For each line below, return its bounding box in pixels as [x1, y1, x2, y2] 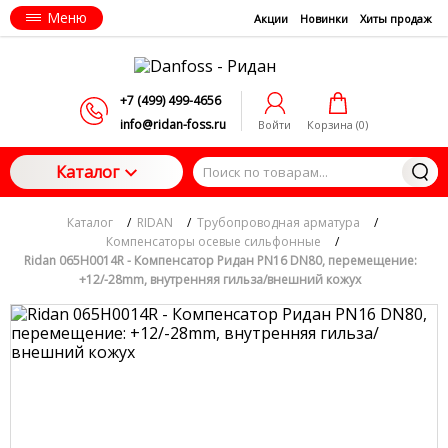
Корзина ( [307, 116, 359, 132]
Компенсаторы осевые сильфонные [106, 233, 321, 250]
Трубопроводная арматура [197, 214, 360, 231]
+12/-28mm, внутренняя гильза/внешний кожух [79, 271, 361, 288]
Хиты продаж [360, 10, 432, 26]
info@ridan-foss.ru [120, 116, 226, 133]
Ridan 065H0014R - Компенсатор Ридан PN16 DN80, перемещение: [23, 252, 417, 269]
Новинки [300, 10, 348, 26]
